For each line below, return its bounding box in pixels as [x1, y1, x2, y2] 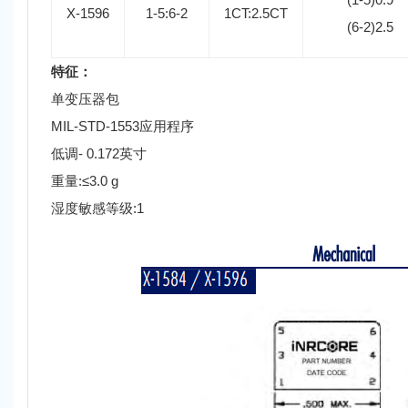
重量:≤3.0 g [51, 172, 118, 189]
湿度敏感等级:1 [51, 199, 144, 216]
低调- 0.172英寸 [51, 145, 147, 161]
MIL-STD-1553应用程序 [51, 117, 194, 134]
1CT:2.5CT [224, 5, 288, 21]
